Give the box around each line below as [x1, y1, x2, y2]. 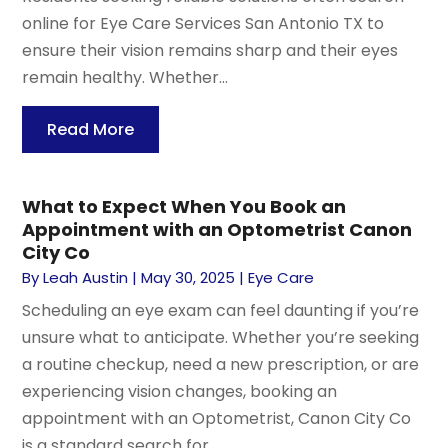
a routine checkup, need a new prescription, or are [22, 352, 420, 376]
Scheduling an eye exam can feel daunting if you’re [22, 298, 420, 322]
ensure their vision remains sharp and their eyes [22, 38, 399, 62]
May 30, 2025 [141, 266, 236, 288]
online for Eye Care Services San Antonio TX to [22, 11, 385, 35]
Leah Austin [43, 266, 129, 288]
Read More [47, 117, 135, 141]
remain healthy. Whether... [22, 65, 229, 89]
